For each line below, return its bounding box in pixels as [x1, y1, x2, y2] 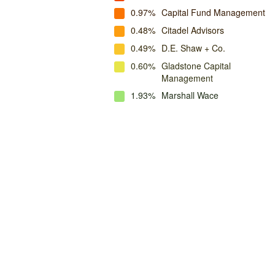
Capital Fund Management [161, 6, 265, 18]
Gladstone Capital [161, 60, 231, 72]
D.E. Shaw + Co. [161, 42, 225, 54]
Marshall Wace [161, 89, 219, 101]
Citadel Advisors [161, 24, 224, 36]
